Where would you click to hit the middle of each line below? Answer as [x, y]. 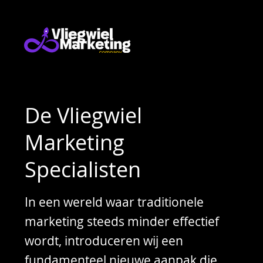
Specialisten [83, 169]
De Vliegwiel [83, 115]
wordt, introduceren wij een [104, 240]
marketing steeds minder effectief [122, 221]
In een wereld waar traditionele [114, 202]
